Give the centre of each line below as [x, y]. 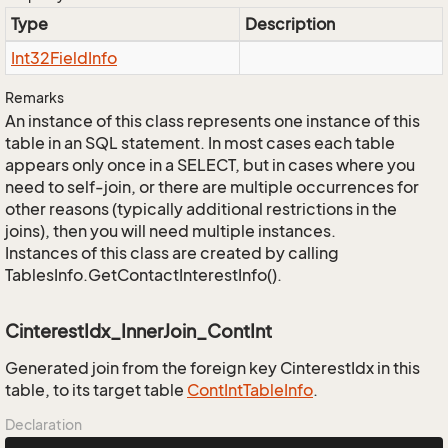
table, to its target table [96, 390]
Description [290, 24]
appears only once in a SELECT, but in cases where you [210, 165]
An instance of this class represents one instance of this [212, 121]
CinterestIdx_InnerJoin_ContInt [138, 331]
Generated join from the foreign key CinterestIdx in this [212, 368]
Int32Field [49, 58]
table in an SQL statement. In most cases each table [200, 143]
